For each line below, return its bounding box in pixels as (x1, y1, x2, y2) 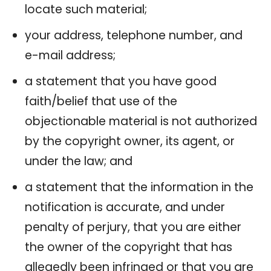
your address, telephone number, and (25, 27, 243, 44)
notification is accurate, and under (25, 198, 225, 215)
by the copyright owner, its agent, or (25, 132, 235, 149)
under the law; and (25, 152, 132, 169)
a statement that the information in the (25, 178, 253, 195)
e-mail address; (25, 47, 116, 64)
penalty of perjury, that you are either (25, 218, 241, 235)
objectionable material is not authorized (25, 113, 257, 129)
